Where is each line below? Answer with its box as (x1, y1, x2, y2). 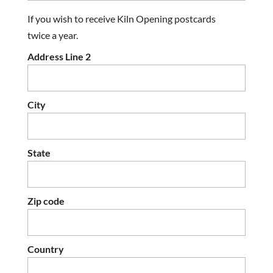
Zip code (27, 195, 65, 207)
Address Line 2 (27, 51, 91, 63)
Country (27, 243, 64, 255)
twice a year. (27, 29, 78, 41)
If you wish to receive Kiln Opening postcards (27, 13, 216, 25)
